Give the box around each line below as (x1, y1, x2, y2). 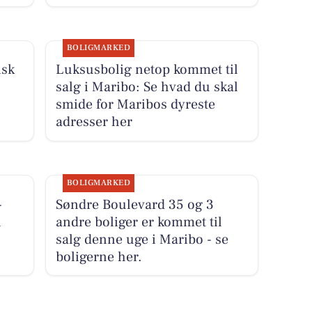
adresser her (55, 113, 132, 132)
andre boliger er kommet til (55, 212, 222, 231)
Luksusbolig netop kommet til (55, 61, 238, 79)
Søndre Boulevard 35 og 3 (55, 195, 214, 214)
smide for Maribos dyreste (55, 95, 215, 114)
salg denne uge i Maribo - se (55, 230, 228, 249)
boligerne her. (55, 247, 142, 266)
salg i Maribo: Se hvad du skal (55, 78, 238, 97)
